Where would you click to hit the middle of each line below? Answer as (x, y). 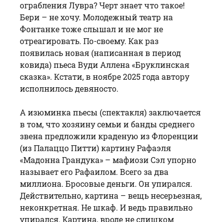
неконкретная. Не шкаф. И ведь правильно (106, 207)
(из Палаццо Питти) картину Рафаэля (95, 148)
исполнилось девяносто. (69, 88)
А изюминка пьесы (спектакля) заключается (110, 112)
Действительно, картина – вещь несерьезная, (111, 195)
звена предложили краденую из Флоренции (109, 136)
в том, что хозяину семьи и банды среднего (107, 124)
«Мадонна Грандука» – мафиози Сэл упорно (108, 160)
